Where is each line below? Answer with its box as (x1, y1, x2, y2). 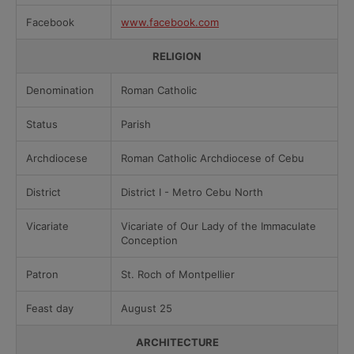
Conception (121, 234, 178, 247)
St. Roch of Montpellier (121, 268, 235, 281)
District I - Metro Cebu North (121, 186, 263, 198)
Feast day (26, 302, 73, 314)
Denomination (26, 84, 94, 96)
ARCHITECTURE (135, 336, 219, 348)
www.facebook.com (121, 16, 219, 28)
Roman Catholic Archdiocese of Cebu (121, 152, 304, 164)
